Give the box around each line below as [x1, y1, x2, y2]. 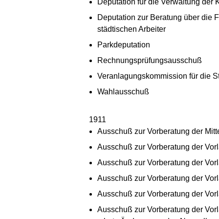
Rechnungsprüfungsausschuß [97, 56, 202, 65]
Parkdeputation [97, 40, 150, 49]
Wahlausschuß [97, 87, 149, 96]
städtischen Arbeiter [97, 24, 166, 33]
